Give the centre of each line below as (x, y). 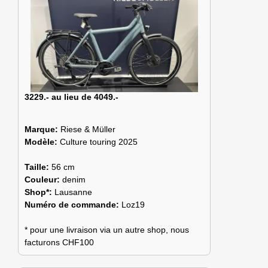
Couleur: (43, 180)
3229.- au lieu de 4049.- (71, 97)
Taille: (38, 167)
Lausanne (73, 192)
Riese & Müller (88, 130)
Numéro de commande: (73, 205)
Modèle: (42, 142)
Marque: (42, 130)
